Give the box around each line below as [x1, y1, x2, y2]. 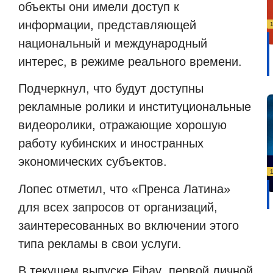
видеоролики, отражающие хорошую [18, 118, 227, 132]
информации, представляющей [18, 18, 196, 32]
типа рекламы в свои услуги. [18, 236, 182, 250]
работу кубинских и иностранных [18, 136, 204, 151]
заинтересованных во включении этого [18, 218, 239, 232]
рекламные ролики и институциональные [18, 100, 251, 114]
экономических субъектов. [18, 155, 167, 169]
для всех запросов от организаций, [18, 200, 218, 214]
